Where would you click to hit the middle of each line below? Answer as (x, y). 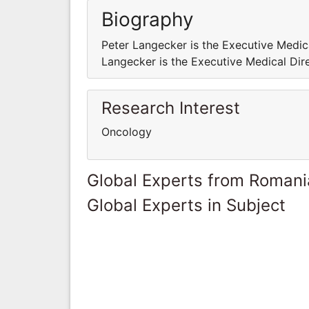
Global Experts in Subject (186, 205)
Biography (148, 19)
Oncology (127, 131)
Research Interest (171, 108)
